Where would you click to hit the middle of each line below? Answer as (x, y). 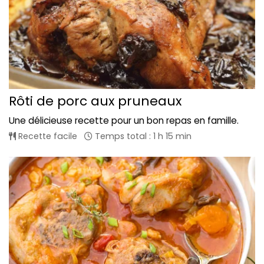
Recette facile (47, 136)
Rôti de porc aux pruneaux (95, 101)
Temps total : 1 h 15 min (142, 136)
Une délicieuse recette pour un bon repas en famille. (124, 120)
